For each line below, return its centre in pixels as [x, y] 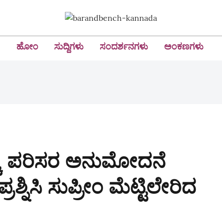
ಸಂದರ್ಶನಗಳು [124, 46]
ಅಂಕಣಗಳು [184, 46]
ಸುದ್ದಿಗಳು [69, 46]
